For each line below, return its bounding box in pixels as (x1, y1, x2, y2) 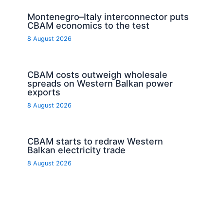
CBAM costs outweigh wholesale (27, 69, 168, 80)
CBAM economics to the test (27, 19, 150, 31)
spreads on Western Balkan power (27, 77, 173, 89)
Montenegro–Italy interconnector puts (27, 11, 189, 22)
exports (27, 86, 61, 97)
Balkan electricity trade (27, 145, 126, 156)
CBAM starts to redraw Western (27, 136, 163, 147)
